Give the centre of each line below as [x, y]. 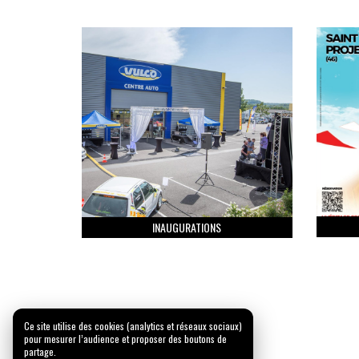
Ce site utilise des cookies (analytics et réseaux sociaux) [133, 326]
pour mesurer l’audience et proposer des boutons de [125, 339]
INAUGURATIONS [187, 227]
